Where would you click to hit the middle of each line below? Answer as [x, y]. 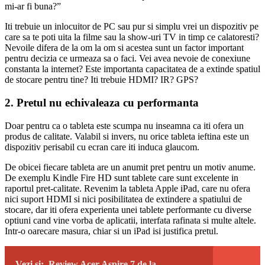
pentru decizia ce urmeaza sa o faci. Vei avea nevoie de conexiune [127, 59]
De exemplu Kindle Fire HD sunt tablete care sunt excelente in [122, 177]
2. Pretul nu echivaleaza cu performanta [102, 103]
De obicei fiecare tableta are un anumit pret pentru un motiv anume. [130, 167]
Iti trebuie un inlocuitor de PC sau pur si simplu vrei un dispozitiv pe [132, 27]
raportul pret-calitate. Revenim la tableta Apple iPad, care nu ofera [127, 188]
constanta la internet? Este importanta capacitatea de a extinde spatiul [132, 69]
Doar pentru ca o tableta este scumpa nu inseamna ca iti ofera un [124, 125]
